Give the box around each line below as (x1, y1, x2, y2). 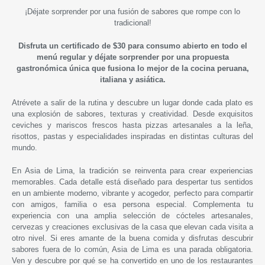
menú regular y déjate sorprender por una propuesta (36, 52, 229, 62)
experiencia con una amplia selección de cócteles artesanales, (12, 211, 253, 220)
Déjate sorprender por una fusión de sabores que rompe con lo (27, 7, 240, 16)
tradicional (114, 18, 149, 27)
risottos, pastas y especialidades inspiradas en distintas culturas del (12, 131, 253, 141)
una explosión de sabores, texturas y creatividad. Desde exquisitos (12, 109, 253, 118)
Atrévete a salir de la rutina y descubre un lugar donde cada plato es (12, 98, 253, 107)
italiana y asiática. (99, 75, 166, 84)
